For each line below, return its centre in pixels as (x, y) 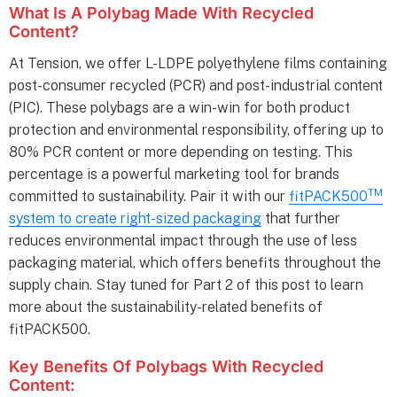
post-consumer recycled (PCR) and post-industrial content (196, 85)
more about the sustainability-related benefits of (166, 307)
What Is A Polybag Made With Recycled (161, 12)
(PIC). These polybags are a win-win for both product (179, 107)
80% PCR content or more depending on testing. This (181, 152)
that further (301, 218)
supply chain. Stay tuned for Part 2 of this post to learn (186, 284)
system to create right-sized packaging (135, 218)
